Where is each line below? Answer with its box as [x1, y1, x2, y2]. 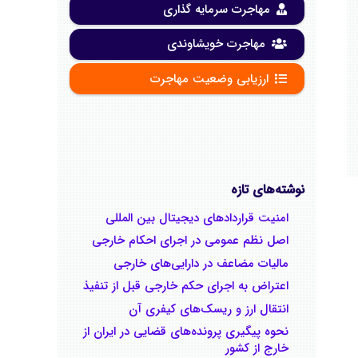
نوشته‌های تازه [231, 179, 304, 200]
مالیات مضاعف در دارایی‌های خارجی [113, 253, 288, 273]
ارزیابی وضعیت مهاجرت [150, 69, 268, 89]
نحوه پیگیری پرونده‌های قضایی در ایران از [83, 322, 288, 341]
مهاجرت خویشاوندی [167, 34, 265, 54]
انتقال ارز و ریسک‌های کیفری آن [129, 299, 288, 319]
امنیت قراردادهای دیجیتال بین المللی [105, 208, 288, 228]
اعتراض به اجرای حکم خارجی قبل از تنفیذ [83, 276, 288, 296]
